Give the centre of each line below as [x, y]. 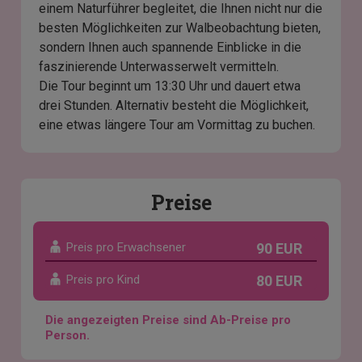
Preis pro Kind [103, 280]
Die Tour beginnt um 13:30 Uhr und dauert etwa [170, 86]
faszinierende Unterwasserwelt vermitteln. [159, 67]
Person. [68, 336]
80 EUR [279, 281]
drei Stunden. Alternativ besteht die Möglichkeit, [174, 106]
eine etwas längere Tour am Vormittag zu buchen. [177, 125]
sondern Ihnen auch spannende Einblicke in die [170, 48]
